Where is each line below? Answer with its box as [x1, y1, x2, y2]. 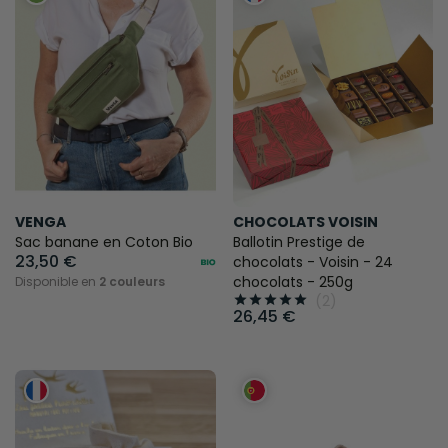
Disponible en [15, 272, 99, 290]
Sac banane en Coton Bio [15, 231, 193, 252]
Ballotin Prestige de [232, 231, 365, 252]
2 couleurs [99, 272, 165, 290]
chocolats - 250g [232, 271, 353, 292]
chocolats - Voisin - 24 [232, 251, 393, 272]
